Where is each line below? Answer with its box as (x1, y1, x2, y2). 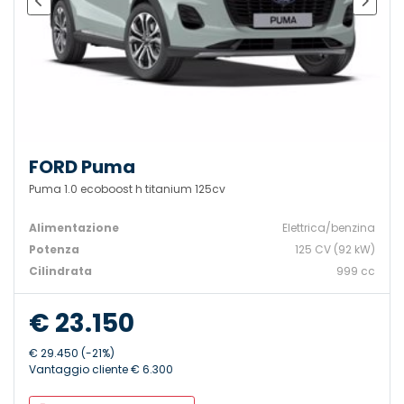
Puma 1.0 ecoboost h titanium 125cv (29, 181, 225, 197)
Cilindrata (29, 263, 92, 280)
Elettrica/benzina (282, 220, 375, 236)
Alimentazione (29, 220, 119, 236)
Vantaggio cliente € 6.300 (29, 362, 173, 378)
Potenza (29, 242, 79, 258)
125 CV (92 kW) (295, 242, 375, 258)
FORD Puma (29, 154, 135, 180)
